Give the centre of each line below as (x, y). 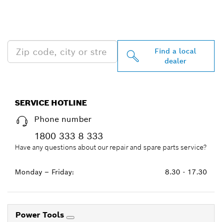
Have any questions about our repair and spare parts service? (111, 147)
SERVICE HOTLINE (51, 103)
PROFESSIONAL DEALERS (108, 13)
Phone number (63, 119)
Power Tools (41, 215)
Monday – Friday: (44, 172)
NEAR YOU (48, 28)
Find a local (175, 51)
